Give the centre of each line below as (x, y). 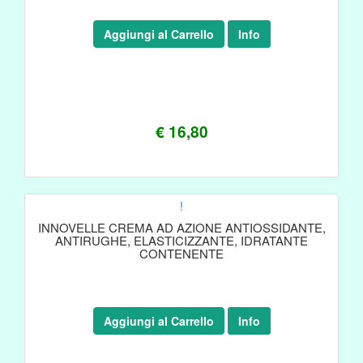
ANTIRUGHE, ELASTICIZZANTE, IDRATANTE (181, 240)
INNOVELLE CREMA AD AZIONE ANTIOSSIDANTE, (181, 227)
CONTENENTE (181, 253)
